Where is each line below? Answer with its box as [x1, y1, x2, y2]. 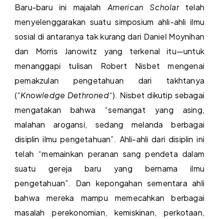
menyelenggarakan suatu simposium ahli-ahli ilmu [15, 16, 204, 27]
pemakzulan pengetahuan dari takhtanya [15, 75, 204, 86]
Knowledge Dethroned [21, 89, 109, 100]
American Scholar [107, 1, 179, 12]
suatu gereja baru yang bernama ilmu [15, 163, 204, 174]
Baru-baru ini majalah [15, 1, 108, 12]
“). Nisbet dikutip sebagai [109, 89, 204, 100]
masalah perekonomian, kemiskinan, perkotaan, [15, 207, 204, 218]
